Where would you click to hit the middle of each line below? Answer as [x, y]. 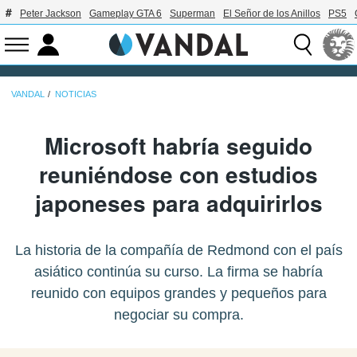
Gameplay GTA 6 [126, 14]
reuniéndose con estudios [178, 174]
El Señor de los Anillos [272, 14]
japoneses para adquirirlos [178, 202]
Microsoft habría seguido [178, 145]
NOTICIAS [76, 94]
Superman [192, 14]
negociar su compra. [178, 314]
